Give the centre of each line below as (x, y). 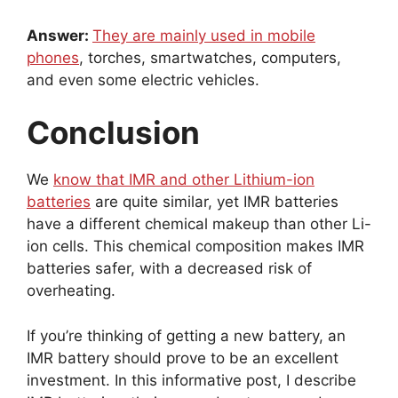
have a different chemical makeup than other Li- (199, 224)
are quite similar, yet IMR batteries (215, 202)
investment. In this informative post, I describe (191, 380)
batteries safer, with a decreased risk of (169, 269)
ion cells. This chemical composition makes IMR (195, 247)
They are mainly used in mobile (204, 35)
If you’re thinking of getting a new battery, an (186, 335)
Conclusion (113, 133)
